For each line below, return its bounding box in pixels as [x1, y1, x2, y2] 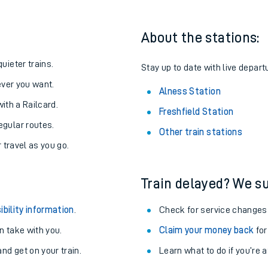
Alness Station [159, 87, 221, 96]
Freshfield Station [159, 107, 234, 117]
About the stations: [141, 31, 260, 45]
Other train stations [159, 127, 242, 137]
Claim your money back [159, 226, 254, 235]
